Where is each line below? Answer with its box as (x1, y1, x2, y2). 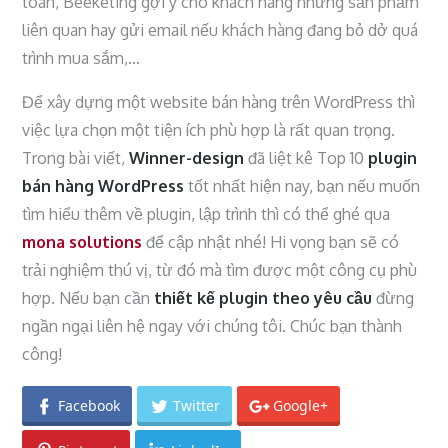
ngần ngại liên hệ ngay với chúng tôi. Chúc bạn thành (22, 316, 403, 337)
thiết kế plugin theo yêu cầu (154, 288, 373, 309)
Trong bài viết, (22, 148, 130, 169)
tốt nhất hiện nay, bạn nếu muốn (184, 176, 421, 197)
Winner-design (129, 148, 245, 169)
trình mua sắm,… (22, 48, 141, 69)
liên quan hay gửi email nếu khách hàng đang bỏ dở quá (22, 20, 419, 41)
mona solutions (22, 232, 143, 253)
